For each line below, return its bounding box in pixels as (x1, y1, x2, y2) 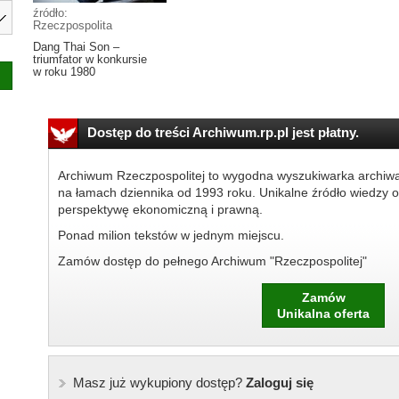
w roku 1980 (33, 65, 95, 78)
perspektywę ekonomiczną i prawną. (57, 202, 263, 216)
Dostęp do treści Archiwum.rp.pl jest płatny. (86, 125, 359, 140)
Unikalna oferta (277, 306, 370, 321)
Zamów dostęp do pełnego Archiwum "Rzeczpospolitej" (57, 254, 367, 268)
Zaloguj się (241, 375, 313, 390)
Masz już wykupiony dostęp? (72, 375, 242, 390)
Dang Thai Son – (33, 40, 119, 53)
